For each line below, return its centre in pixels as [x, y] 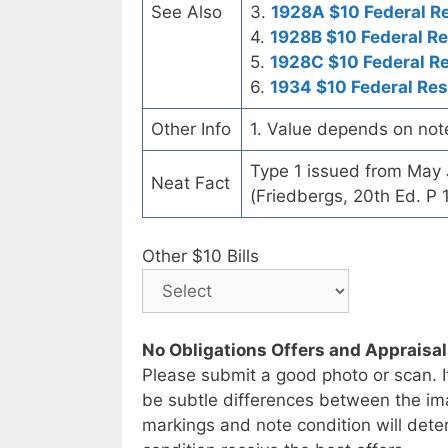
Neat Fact [190, 183]
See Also [186, 12]
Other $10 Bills [200, 255]
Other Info [191, 129]
